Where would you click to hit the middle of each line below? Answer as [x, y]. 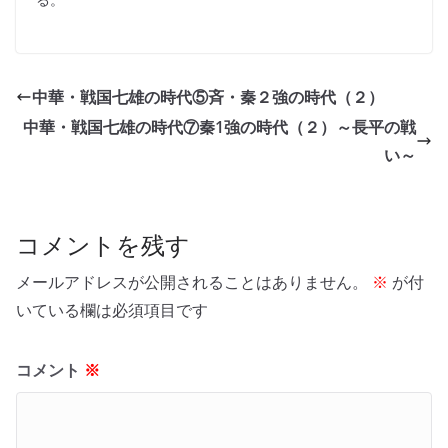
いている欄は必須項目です [112, 309]
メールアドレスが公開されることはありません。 [192, 281]
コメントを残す [103, 244]
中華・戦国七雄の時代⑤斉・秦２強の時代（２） [208, 96]
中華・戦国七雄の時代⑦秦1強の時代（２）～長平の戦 [219, 126]
